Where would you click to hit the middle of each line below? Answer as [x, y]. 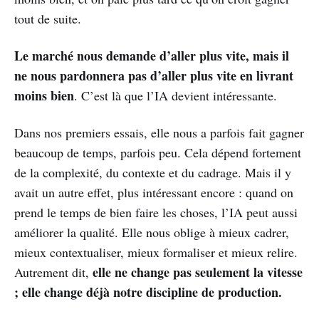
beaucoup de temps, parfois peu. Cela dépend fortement [158, 152]
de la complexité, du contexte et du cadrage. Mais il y [153, 172]
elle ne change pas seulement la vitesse [198, 272]
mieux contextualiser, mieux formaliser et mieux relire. [156, 252]
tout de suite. [48, 19]
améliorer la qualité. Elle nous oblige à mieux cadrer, [152, 232]
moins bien [44, 95]
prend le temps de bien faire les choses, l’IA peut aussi [156, 212]
